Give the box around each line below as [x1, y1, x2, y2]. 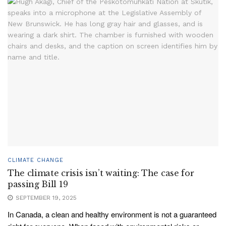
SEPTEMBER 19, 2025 [14, 194, 77, 202]
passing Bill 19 [8, 179, 68, 190]
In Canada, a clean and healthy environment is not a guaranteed [8, 209, 216, 220]
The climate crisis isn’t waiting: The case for [8, 168, 194, 179]
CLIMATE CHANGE [8, 157, 64, 164]
